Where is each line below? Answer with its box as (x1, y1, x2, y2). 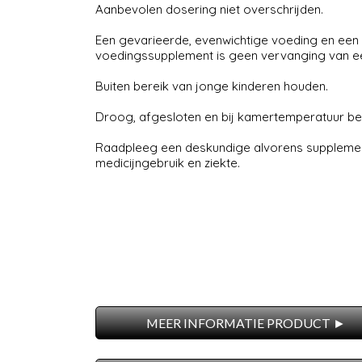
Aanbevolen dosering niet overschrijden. (95, 2, 323, 18)
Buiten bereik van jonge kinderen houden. (95, 78, 328, 95)
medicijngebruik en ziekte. (95, 155, 240, 171)
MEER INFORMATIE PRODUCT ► (146, 315, 347, 331)
